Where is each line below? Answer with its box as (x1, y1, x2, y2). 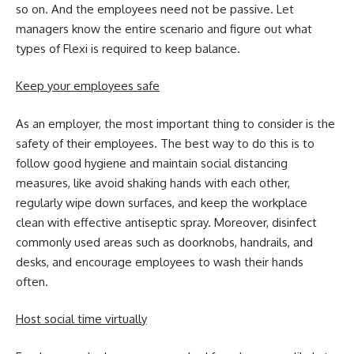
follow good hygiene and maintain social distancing (16, 155, 288, 171)
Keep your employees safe (16, 78, 160, 94)
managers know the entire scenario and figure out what (16, 21, 312, 36)
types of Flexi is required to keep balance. (16, 40, 240, 56)
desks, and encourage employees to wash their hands (16, 254, 303, 269)
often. (16, 273, 48, 289)
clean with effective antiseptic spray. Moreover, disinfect (16, 214, 317, 230)
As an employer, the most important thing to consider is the (16, 115, 335, 131)
